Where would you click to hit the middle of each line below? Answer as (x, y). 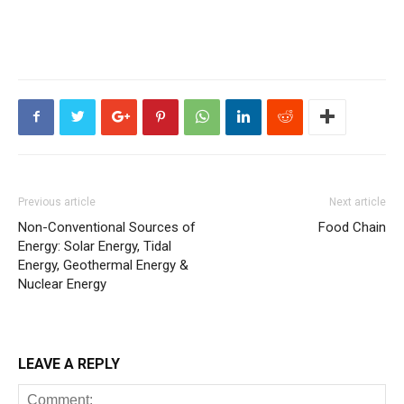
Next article (358, 202)
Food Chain (352, 227)
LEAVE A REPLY (69, 363)
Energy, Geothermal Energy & (103, 265)
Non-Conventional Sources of (107, 227)
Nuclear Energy (62, 284)
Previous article (57, 202)
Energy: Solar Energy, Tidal (95, 246)
